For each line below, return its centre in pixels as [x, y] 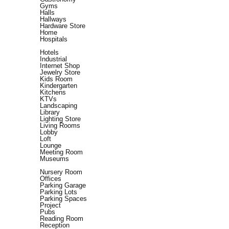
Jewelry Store [60, 73]
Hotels [49, 53]
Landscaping [59, 106]
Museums [54, 159]
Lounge [51, 146]
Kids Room [56, 79]
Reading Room [62, 219]
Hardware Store [63, 26]
